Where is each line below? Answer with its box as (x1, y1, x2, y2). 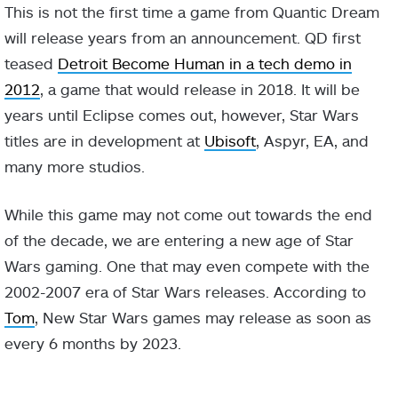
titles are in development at (4, 131, 204, 149)
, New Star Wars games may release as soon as (35, 308, 371, 326)
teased (4, 54, 58, 72)
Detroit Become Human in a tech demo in (58, 54, 352, 72)
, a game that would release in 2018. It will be (40, 80, 360, 98)
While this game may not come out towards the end (4, 205, 372, 223)
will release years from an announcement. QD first (4, 28, 361, 46)
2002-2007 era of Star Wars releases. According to (4, 283, 366, 300)
